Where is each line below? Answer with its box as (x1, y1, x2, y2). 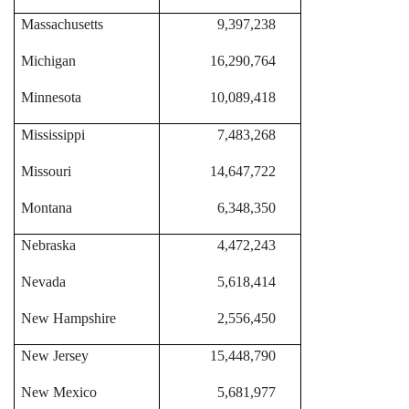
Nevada (21, 274, 66, 290)
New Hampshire (21, 310, 116, 327)
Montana (21, 200, 72, 216)
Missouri (21, 163, 71, 180)
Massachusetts (21, 16, 103, 33)
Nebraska (21, 237, 76, 254)
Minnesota (21, 89, 81, 106)
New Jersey (21, 348, 89, 364)
